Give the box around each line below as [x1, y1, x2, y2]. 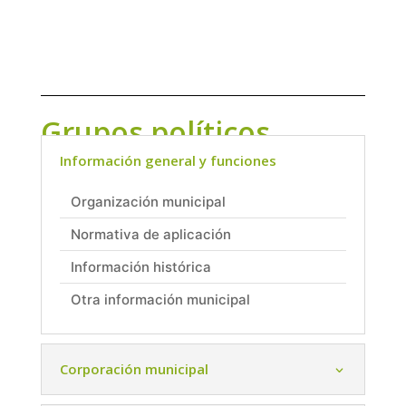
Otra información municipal [70, 291, 250, 309]
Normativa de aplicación [70, 226, 231, 244]
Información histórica [70, 258, 211, 276]
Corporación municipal [59, 360, 208, 379]
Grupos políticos [40, 112, 270, 152]
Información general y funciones [59, 151, 276, 170]
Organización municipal [70, 193, 226, 211]
